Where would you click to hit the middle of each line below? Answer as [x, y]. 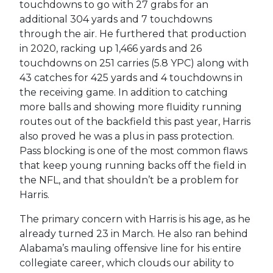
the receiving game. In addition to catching [123, 92]
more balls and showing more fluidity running [130, 107]
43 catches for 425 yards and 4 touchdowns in [131, 77]
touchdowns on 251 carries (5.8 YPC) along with [134, 63]
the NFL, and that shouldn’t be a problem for [129, 180]
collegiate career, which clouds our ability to [126, 263]
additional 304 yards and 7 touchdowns [115, 19]
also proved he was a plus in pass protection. [126, 136]
